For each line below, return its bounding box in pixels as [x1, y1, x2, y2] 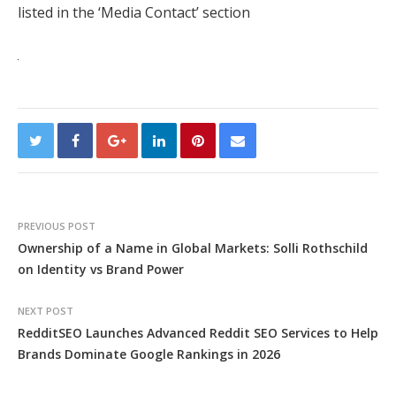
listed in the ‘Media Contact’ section [18, 3, 250, 22]
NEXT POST [18, 304, 73, 317]
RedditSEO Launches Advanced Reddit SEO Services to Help [18, 324, 378, 341]
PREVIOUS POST [18, 219, 95, 232]
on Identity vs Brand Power [18, 261, 184, 278]
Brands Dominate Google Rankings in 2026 [18, 346, 280, 362]
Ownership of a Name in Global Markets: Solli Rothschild [18, 240, 368, 256]
